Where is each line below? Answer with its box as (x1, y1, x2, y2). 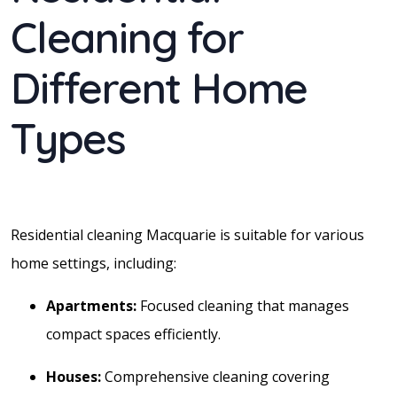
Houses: (46, 366, 101, 386)
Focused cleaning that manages (136, 295, 349, 315)
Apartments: (46, 295, 136, 315)
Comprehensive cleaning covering (101, 366, 330, 386)
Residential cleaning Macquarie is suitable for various (11, 224, 364, 245)
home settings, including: (11, 253, 176, 273)
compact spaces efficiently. (46, 323, 221, 344)
